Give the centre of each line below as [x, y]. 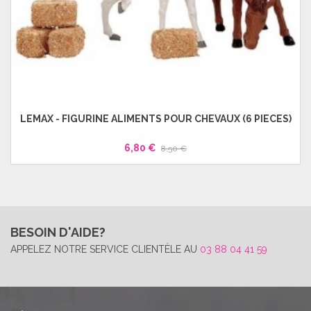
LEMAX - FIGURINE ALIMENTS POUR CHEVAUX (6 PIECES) [155, 118]
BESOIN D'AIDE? [58, 232]
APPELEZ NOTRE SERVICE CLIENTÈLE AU [105, 249]
